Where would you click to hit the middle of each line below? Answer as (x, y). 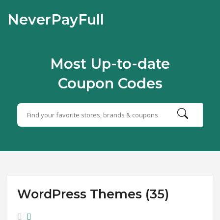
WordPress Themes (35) (93, 194)
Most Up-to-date (110, 64)
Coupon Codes (110, 83)
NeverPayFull (56, 19)
